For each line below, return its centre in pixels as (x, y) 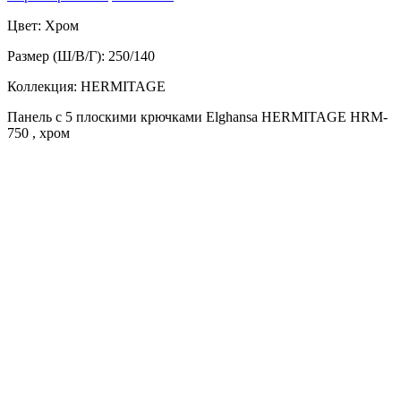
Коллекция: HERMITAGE (86, 86)
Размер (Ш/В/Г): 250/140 (81, 55)
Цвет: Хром (43, 25)
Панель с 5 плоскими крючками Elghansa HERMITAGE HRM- (197, 116)
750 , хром (38, 132)
